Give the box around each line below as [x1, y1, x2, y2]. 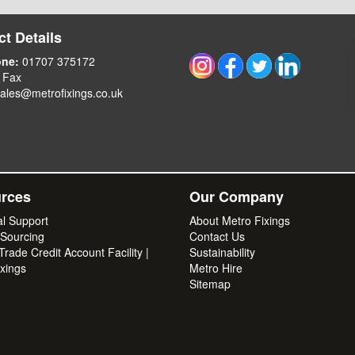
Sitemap [189, 276, 231, 292]
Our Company [189, 186, 284, 207]
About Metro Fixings [189, 212, 290, 228]
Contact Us [189, 228, 245, 244]
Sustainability [189, 244, 255, 260]
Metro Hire [189, 260, 242, 276]
